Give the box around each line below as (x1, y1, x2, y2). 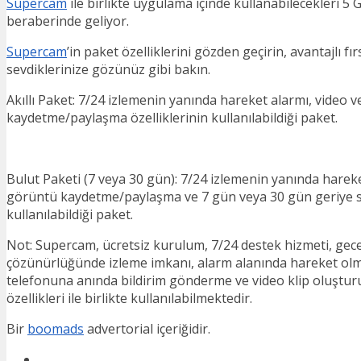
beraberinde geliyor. (6, 11, 129, 30)
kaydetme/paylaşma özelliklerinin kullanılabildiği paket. (6, 108, 338, 127)
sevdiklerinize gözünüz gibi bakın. (6, 60, 210, 78)
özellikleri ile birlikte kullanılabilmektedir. (6, 288, 252, 307)
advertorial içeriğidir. (84, 319, 210, 338)
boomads (27, 319, 84, 338)
